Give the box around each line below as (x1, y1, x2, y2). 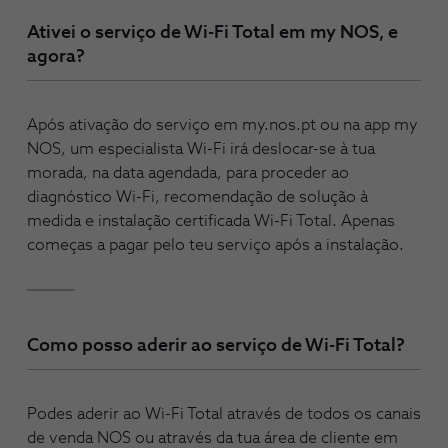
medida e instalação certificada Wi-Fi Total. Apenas (27, 213, 395, 230)
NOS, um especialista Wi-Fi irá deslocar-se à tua (27, 141, 375, 158)
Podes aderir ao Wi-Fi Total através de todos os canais (27, 406, 421, 423)
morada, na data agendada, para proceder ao (27, 165, 349, 182)
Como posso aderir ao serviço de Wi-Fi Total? (27, 337, 405, 356)
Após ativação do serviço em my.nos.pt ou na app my (27, 117, 418, 134)
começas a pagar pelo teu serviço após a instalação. (27, 237, 404, 254)
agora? (27, 47, 85, 66)
